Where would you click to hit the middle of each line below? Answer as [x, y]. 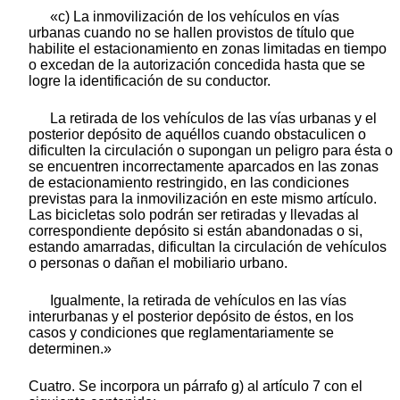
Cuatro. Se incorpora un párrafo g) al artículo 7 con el [196, 386]
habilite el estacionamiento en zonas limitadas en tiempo [208, 48]
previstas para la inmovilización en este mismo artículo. [203, 198]
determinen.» [70, 348]
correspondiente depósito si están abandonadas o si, [196, 230]
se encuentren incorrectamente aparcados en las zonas [204, 166]
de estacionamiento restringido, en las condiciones [189, 182]
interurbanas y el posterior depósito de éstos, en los [191, 316]
